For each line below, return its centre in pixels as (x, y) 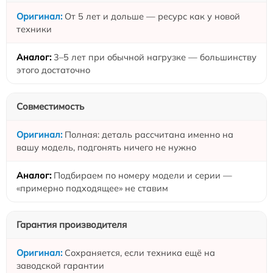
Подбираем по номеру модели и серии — (143, 175)
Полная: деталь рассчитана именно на (149, 134)
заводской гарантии (60, 265)
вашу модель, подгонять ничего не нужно (106, 147)
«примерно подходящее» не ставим (92, 188)
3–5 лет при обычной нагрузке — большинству (155, 57)
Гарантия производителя (72, 225)
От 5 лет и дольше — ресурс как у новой (152, 16)
